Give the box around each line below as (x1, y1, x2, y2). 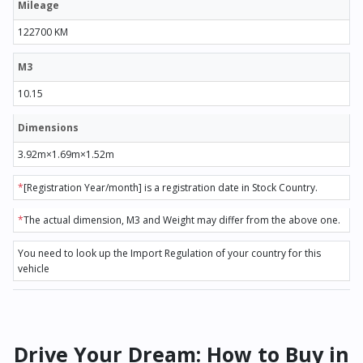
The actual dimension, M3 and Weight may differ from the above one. (23, 213, 340, 228)
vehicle (18, 262, 49, 276)
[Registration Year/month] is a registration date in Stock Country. (23, 181, 318, 195)
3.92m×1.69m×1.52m (18, 147, 114, 162)
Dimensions (18, 121, 79, 135)
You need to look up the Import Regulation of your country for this (18, 246, 321, 261)
